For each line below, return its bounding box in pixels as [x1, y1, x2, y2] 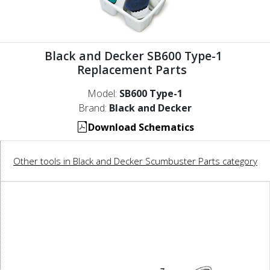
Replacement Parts [77, 61, 193, 78]
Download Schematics [87, 120, 194, 134]
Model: [87, 86, 119, 100]
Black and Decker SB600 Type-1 [45, 47, 225, 64]
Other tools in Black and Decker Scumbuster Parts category [13, 154, 257, 167]
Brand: [78, 101, 109, 115]
